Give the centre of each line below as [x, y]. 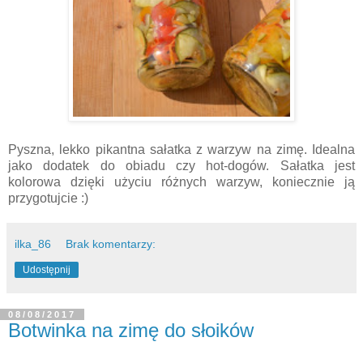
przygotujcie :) [48, 198]
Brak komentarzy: [111, 244]
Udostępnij [47, 270]
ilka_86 [33, 244]
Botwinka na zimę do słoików [131, 330]
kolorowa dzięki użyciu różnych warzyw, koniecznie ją [181, 182]
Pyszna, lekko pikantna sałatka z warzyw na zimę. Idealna [181, 149]
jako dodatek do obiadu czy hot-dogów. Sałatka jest [181, 166]
